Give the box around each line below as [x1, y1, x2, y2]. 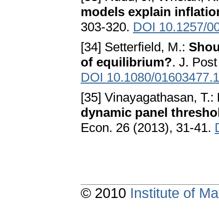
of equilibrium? [81, 55, 172, 70]
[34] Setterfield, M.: [81, 40, 189, 55]
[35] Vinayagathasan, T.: [81, 90, 217, 105]
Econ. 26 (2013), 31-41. [81, 120, 215, 135]
